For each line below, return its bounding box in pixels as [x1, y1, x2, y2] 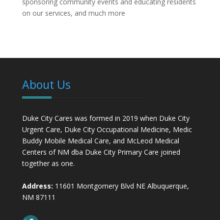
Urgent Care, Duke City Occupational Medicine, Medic [22, 125, 192, 135]
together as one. [22, 159, 75, 168]
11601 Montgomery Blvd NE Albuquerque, [53, 181, 189, 191]
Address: [22, 181, 53, 191]
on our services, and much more [22, 8, 125, 18]
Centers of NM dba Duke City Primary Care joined [22, 147, 180, 157]
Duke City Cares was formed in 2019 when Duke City [22, 113, 190, 123]
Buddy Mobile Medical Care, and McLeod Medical [22, 136, 179, 146]
